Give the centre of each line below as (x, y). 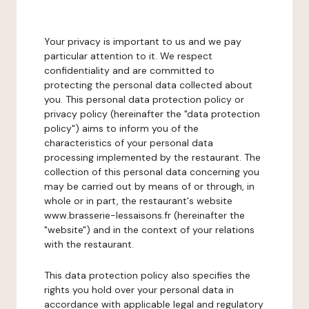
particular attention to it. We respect (128, 56)
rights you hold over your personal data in (139, 290)
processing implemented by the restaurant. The (152, 157)
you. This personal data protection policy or (144, 99)
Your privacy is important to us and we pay (143, 41)
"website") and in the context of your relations (149, 230)
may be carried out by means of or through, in (149, 186)
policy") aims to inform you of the (121, 128)
